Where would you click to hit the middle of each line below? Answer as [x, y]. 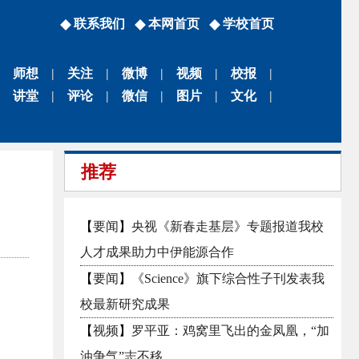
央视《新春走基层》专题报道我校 [228, 226]
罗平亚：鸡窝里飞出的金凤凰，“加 [230, 331]
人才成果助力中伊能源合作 [157, 252]
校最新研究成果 [125, 304]
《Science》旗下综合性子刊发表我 [228, 278]
